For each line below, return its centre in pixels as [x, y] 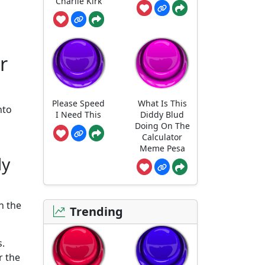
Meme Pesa [162, 148]
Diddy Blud [162, 114]
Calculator [162, 137]
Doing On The [162, 125]
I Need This [79, 114]
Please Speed [79, 103]
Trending [96, 211]
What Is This [162, 103]
